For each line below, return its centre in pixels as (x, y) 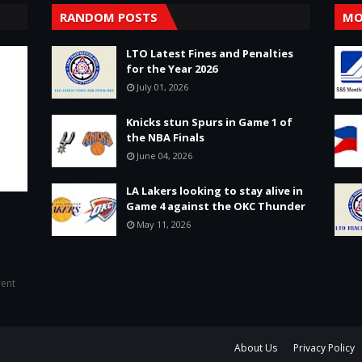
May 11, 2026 (164, 224)
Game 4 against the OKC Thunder (216, 206)
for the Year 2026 (172, 69)
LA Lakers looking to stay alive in (215, 191)
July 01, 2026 (162, 87)
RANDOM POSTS (109, 17)
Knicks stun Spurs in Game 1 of (209, 122)
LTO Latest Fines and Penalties (210, 53)
